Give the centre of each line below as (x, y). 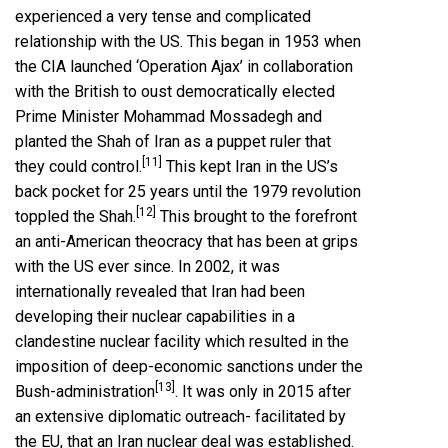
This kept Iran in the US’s (250, 167)
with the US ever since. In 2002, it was (147, 267)
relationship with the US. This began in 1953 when (188, 42)
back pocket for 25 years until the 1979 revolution (188, 192)
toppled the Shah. (75, 217)
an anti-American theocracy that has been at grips (186, 242)
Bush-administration (85, 392)
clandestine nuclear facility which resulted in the (182, 342)
